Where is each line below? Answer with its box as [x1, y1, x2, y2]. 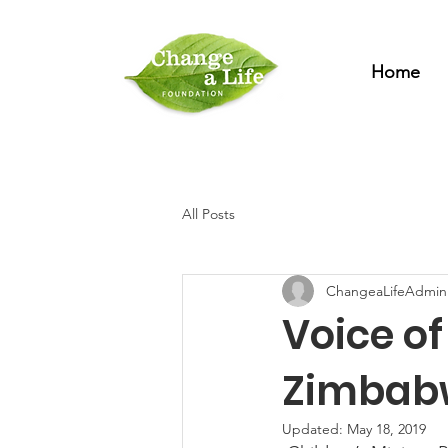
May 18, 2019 [347, 420, 426, 438]
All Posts [182, 204, 235, 223]
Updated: [282, 420, 347, 438]
